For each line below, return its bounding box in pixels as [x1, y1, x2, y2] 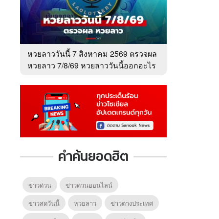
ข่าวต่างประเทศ [110, 198, 153, 208]
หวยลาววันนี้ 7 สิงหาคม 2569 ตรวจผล [27, 47, 157, 59]
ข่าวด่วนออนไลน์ [66, 180, 112, 190]
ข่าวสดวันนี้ [28, 198, 60, 208]
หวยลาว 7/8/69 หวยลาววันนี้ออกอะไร [27, 59, 156, 71]
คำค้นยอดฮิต [58, 149, 129, 164]
